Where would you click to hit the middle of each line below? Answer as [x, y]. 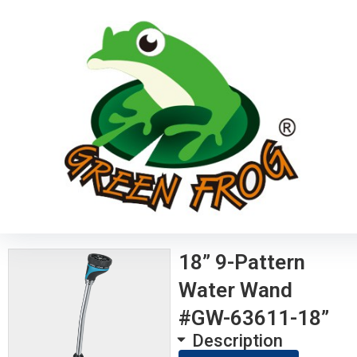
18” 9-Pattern [242, 262]
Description [237, 340]
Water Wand [235, 290]
